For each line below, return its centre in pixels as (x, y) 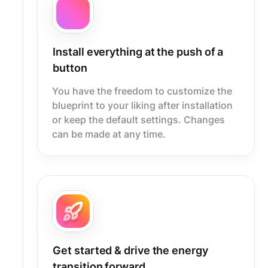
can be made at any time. (109, 134)
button (70, 68)
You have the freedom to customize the (142, 91)
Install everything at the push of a (138, 51)
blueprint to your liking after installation (143, 105)
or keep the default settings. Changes (139, 119)
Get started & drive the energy (130, 250)
